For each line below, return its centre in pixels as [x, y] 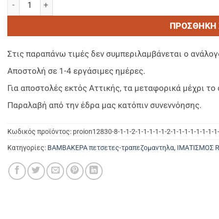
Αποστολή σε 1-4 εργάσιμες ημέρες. [76, 71]
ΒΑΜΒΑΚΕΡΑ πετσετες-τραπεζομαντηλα [111, 147]
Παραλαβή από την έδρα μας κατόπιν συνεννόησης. [104, 105]
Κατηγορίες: [27, 147]
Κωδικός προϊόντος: [40, 131]
